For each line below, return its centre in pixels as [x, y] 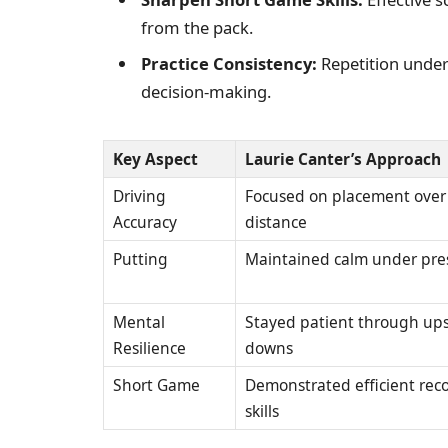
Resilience [149, 347]
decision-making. [206, 91]
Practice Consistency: [229, 63]
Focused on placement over [345, 195]
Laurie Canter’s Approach [343, 158]
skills [262, 410]
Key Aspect [155, 158]
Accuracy [145, 221]
